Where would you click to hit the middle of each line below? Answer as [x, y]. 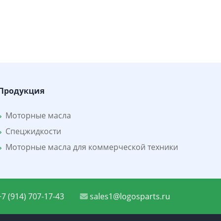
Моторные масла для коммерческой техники [90, 147]
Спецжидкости [31, 131]
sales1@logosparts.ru [129, 196]
